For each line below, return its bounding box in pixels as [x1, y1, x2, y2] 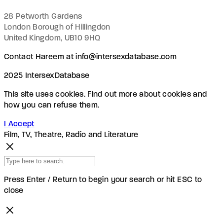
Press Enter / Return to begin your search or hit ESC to [4, 176, 202, 184]
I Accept [4, 120, 35, 128]
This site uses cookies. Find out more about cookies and [4, 90, 207, 99]
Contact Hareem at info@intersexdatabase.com [4, 53, 177, 61]
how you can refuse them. [4, 101, 100, 110]
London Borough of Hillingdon [4, 23, 110, 32]
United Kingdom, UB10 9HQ [4, 34, 101, 42]
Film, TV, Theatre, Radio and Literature [4, 131, 139, 139]
